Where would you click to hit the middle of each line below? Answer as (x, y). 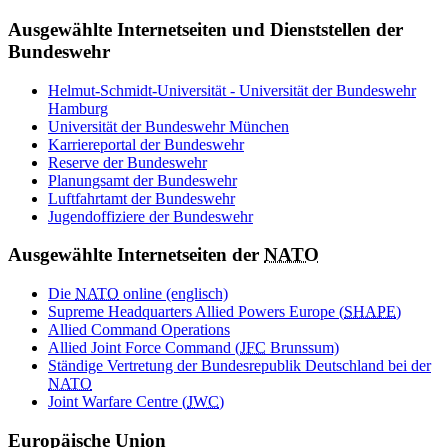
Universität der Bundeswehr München (168, 126)
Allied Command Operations (139, 329)
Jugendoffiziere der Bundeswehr (150, 216)
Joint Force (128, 347)
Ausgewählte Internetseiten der (136, 255)
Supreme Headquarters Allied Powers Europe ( (196, 311)
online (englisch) (173, 293)
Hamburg (78, 108)
